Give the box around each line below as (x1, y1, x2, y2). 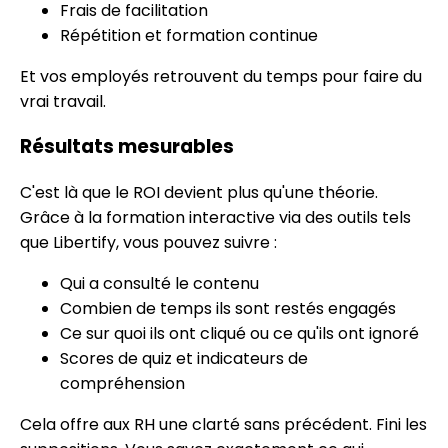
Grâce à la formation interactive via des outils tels (20, 206, 411, 230)
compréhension (60, 372, 185, 396)
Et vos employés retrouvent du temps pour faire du (20, 64, 422, 88)
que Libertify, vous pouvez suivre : (20, 231, 277, 255)
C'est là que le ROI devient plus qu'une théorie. (20, 181, 378, 205)
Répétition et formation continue (60, 23, 318, 47)
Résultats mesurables (20, 133, 234, 161)
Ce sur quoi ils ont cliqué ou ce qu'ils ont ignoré (60, 322, 419, 346)
